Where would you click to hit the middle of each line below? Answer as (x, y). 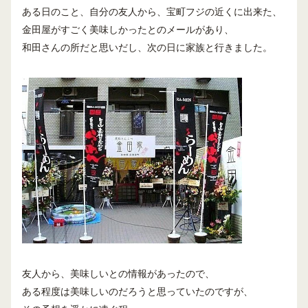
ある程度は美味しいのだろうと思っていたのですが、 (137, 291)
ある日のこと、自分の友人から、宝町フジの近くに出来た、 (152, 11)
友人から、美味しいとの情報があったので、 (118, 274)
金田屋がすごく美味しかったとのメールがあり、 (128, 29)
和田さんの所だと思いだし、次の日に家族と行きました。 (147, 47)
